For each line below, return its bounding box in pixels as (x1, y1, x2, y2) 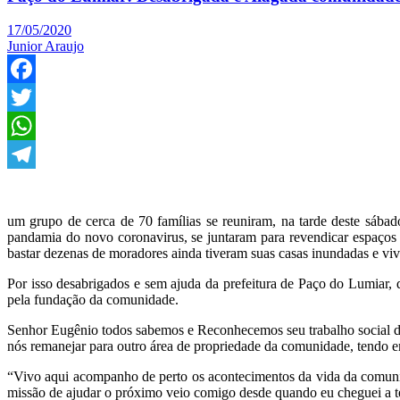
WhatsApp (7, 146, 68, 162)
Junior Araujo (7, 38, 84, 54)
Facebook (7, 89, 62, 105)
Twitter (7, 118, 47, 134)
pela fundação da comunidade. (7, 292, 179, 308)
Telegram (7, 175, 60, 191)
